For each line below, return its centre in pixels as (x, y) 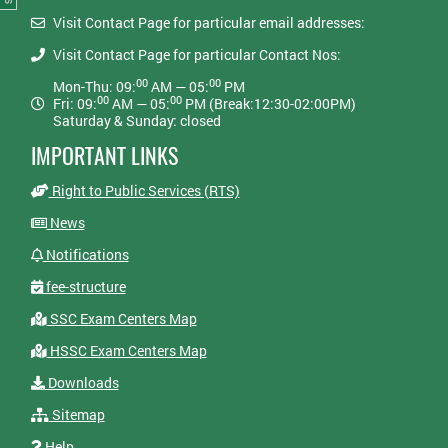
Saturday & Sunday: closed (136, 121)
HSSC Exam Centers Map (126, 351)
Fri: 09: (74, 104)
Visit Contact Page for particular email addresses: (208, 23)
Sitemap (76, 415)
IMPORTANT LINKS (104, 156)
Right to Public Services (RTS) (144, 191)
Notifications (85, 255)
